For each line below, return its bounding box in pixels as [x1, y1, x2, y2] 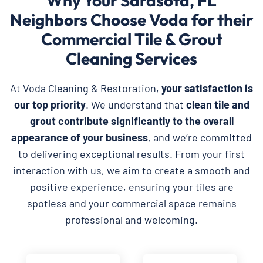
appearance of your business [11, 130, 148, 144]
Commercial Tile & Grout [41, 28, 222, 49]
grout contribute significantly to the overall [29, 114, 234, 127]
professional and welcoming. [65, 213, 198, 226]
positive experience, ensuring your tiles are [29, 180, 234, 193]
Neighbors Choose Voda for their [10, 9, 253, 30]
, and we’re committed [148, 130, 252, 144]
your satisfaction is [161, 81, 253, 95]
